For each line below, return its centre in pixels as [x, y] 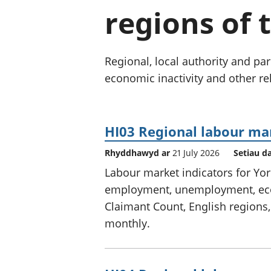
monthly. [127, 223]
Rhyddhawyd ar [139, 152]
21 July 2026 [196, 152]
